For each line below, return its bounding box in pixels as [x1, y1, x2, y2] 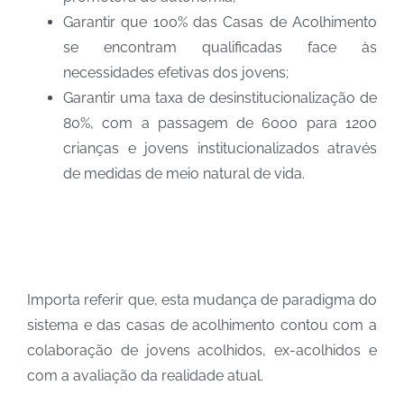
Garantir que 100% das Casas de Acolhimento [63, 14, 377, 32]
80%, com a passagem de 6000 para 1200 [63, 115, 377, 133]
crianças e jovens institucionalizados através [63, 140, 377, 158]
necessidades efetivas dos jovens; [63, 64, 289, 82]
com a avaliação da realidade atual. [27, 367, 263, 385]
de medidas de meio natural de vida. [63, 165, 305, 183]
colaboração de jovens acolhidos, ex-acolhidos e [27, 342, 377, 360]
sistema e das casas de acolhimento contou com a [27, 317, 377, 335]
